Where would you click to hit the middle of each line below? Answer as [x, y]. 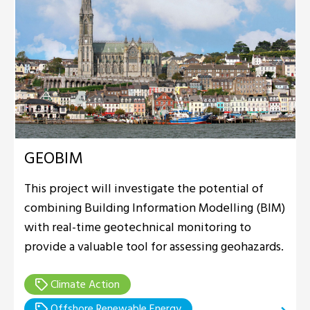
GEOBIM [54, 158]
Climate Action [84, 284]
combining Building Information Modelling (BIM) [155, 208]
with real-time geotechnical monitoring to [138, 227]
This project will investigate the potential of [144, 188]
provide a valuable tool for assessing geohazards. [154, 246]
